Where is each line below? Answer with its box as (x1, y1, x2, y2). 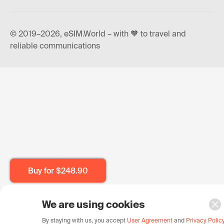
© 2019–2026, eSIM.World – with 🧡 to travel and (10, 29, 186, 38)
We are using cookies (42, 198, 145, 210)
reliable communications (10, 41, 100, 50)
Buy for (28, 166, 56, 175)
